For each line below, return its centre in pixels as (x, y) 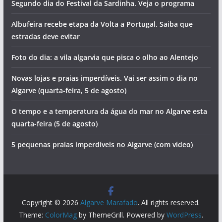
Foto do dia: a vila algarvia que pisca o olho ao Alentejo (105, 156)
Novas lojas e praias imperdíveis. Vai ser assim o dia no (104, 177)
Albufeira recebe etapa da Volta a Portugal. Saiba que (102, 123)
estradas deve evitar (45, 135)
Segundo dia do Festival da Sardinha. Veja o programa (103, 102)
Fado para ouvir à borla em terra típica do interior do (101, 69)
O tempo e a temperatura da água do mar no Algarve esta (109, 210)
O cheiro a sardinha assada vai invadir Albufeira (92, 27)
